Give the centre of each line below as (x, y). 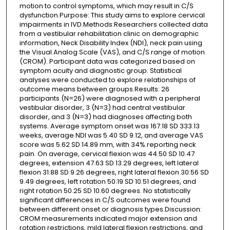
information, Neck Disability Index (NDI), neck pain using (111, 43)
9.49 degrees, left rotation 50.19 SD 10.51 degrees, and (108, 181)
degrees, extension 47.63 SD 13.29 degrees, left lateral (109, 163)
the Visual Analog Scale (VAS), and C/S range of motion (112, 52)
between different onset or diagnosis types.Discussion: (110, 209)
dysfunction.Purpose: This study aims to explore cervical (112, 15)
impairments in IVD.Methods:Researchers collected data (113, 24)
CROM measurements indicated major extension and (108, 218)
